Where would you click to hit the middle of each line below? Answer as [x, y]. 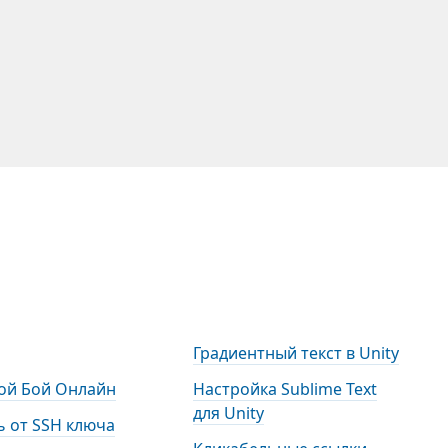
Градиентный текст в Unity [295, 353]
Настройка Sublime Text [284, 389]
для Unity [228, 413]
